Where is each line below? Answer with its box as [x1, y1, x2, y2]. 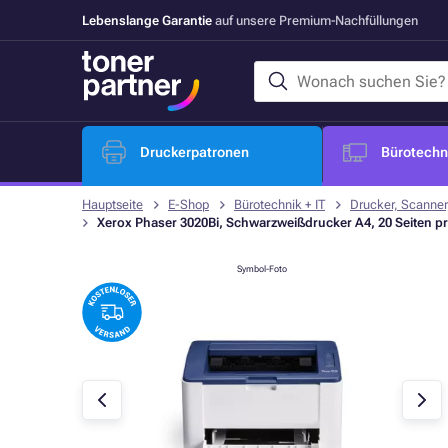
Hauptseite [82, 197, 143, 212]
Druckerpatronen [140, 144, 249, 160]
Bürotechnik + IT [234, 197, 325, 212]
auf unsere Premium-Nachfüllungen [212, 12, 418, 28]
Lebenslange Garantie [82, 12, 212, 28]
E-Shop [168, 197, 209, 212]
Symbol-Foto [237, 264, 287, 274]
